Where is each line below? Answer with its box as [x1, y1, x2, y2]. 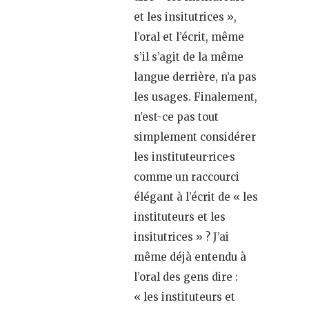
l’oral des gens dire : [134, 270, 238, 284]
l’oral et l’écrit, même [134, 30, 244, 44]
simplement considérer [134, 130, 256, 144]
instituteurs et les [134, 210, 226, 224]
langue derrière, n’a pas [134, 70, 257, 84]
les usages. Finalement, [134, 90, 257, 104]
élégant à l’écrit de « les [134, 190, 258, 204]
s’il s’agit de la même [134, 50, 243, 64]
